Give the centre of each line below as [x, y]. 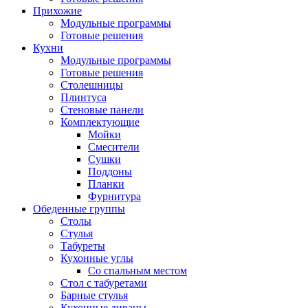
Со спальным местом [137, 271]
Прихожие [57, 11]
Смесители [114, 147]
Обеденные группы [79, 209]
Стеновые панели [102, 110]
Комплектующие [100, 122]
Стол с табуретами [104, 283]
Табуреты [83, 246]
